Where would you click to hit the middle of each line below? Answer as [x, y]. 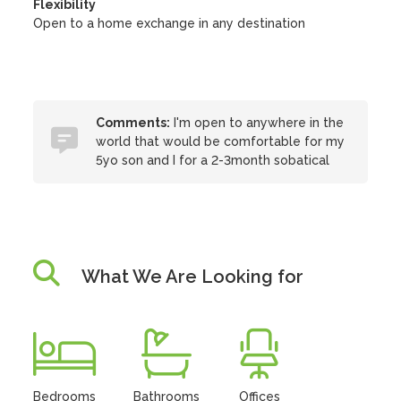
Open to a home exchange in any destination [170, 23]
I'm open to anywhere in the [257, 123]
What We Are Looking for [193, 277]
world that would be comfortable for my [221, 141]
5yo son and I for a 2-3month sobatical [213, 160]
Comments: [133, 123]
